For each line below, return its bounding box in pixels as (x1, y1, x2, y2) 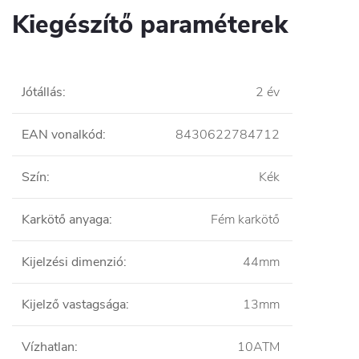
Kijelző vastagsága (22, 295, 126, 313)
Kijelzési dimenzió (22, 252, 123, 271)
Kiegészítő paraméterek (12, 7, 288, 42)
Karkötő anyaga (22, 210, 109, 228)
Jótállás (22, 83, 63, 101)
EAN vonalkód (22, 125, 103, 143)
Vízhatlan (22, 337, 75, 356)
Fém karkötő (211, 210, 280, 228)
